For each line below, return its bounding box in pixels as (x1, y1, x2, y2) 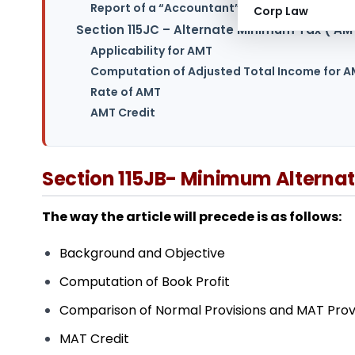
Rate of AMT (90, 84, 161, 101)
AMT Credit (90, 105, 155, 121)
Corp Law (254, 3, 308, 19)
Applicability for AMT (90, 43, 212, 59)
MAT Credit (59, 330, 130, 349)
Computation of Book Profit (59, 273, 231, 292)
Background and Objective (59, 244, 226, 263)
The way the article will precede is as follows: (42, 207, 342, 226)
